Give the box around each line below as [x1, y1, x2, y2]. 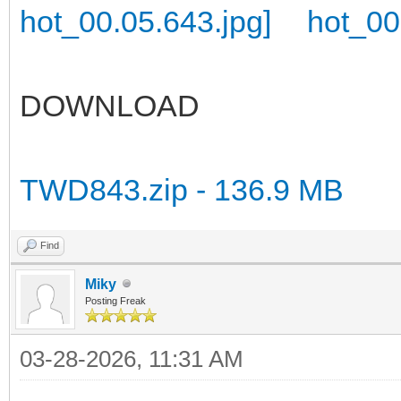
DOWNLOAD [20, 88, 200, 123]
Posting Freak [85, 294, 146, 306]
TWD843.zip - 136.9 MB [20, 172, 344, 207]
